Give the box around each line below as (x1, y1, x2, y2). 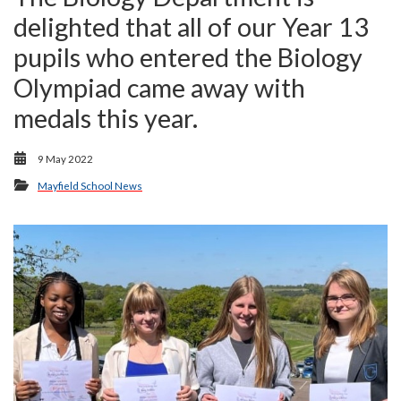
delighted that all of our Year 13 (13, 12, 369, 42)
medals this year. (13, 103, 198, 133)
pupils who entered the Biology (13, 42, 363, 73)
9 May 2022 (38, 153, 93, 165)
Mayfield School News (38, 180, 142, 192)
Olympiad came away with (13, 73, 305, 103)
